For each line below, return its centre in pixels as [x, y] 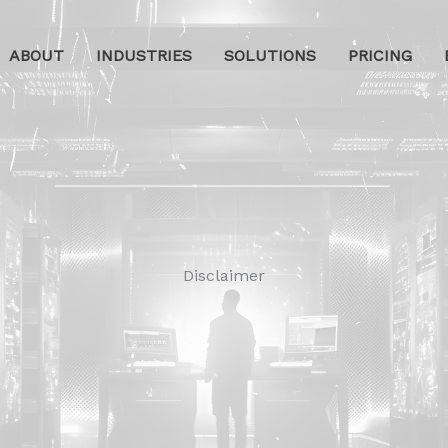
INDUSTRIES [144, 55]
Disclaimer [224, 275]
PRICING [380, 55]
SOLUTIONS [270, 55]
